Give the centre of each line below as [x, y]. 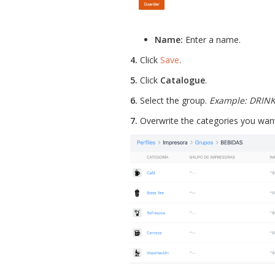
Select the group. [173, 100]
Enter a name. [212, 39]
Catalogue [183, 80]
